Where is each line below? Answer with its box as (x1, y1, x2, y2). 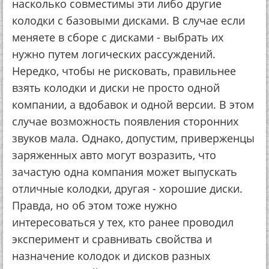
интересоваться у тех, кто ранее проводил (12, 215, 234, 229)
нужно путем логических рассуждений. (12, 47, 216, 61)
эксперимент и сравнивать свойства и (12, 232, 212, 246)
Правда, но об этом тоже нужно (12, 198, 177, 213)
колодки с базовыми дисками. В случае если (12, 13, 245, 28)
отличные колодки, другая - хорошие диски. (12, 181, 243, 196)
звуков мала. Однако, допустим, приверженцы (12, 131, 255, 145)
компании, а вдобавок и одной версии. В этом (12, 97, 254, 112)
